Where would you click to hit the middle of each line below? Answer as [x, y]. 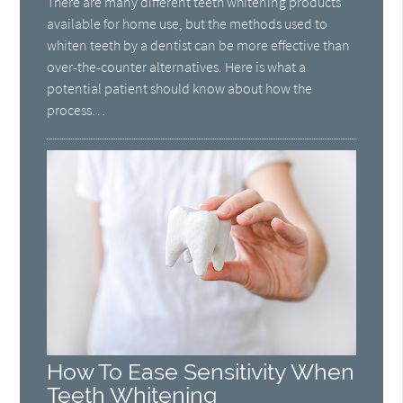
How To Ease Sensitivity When [201, 372]
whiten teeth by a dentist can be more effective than [199, 45]
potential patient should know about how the [180, 88]
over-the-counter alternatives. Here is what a [177, 66]
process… [76, 109]
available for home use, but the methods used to [188, 23]
